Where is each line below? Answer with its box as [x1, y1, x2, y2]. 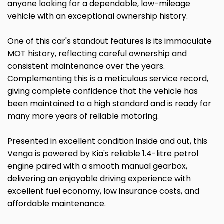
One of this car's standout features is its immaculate [7, 35, 212, 47]
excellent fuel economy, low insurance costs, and [7, 185, 199, 197]
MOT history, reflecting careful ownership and [7, 48, 187, 60]
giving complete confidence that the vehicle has [7, 85, 198, 97]
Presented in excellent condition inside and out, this [7, 135, 207, 147]
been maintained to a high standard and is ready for [7, 98, 211, 110]
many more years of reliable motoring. [7, 110, 159, 122]
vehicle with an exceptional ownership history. [7, 10, 188, 22]
